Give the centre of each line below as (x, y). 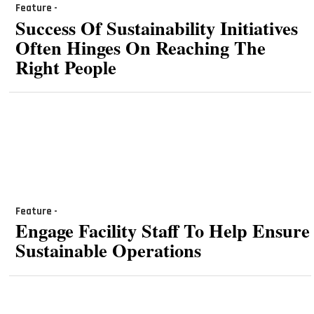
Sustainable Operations (108, 250)
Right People (66, 67)
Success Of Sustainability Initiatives (156, 27)
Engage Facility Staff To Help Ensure (162, 231)
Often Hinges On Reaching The (140, 47)
